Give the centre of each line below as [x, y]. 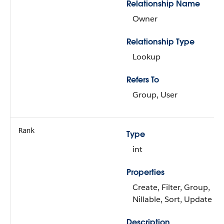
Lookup [146, 57]
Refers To [143, 80]
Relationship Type [160, 42]
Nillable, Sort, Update [172, 199]
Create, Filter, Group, [171, 187]
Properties [145, 172]
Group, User [155, 95]
